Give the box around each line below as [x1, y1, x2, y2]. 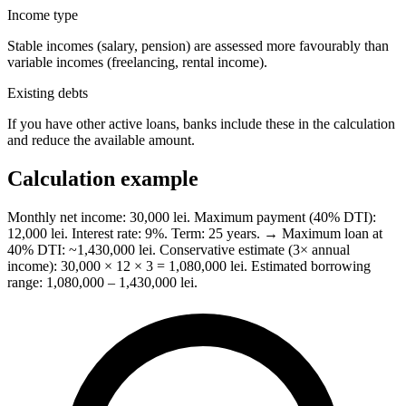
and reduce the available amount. [7, 132, 195, 149]
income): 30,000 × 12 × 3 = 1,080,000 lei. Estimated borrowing [7, 257, 371, 274]
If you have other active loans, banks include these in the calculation [7, 116, 395, 132]
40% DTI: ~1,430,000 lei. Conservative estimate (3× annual [7, 241, 350, 257]
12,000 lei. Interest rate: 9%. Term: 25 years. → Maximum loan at [7, 225, 382, 241]
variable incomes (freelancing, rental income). [7, 54, 267, 71]
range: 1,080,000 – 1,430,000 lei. [7, 274, 198, 290]
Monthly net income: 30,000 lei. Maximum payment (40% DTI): [7, 208, 376, 225]
